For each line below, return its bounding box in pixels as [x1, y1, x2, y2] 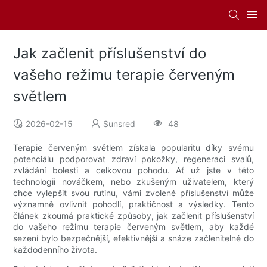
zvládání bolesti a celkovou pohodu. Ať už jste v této [13, 165, 254, 176]
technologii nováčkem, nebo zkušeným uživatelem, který [13, 176, 254, 187]
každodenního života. [13, 244, 98, 255]
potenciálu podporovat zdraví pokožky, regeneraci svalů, [13, 154, 254, 164]
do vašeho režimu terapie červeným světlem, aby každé [13, 222, 254, 232]
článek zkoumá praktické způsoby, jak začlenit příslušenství [13, 210, 254, 221]
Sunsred [103, 119, 136, 129]
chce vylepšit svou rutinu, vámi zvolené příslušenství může [13, 188, 254, 198]
